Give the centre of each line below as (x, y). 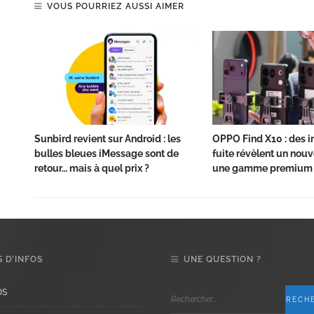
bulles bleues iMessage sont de (107, 154)
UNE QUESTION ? (223, 260)
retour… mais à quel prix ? (92, 169)
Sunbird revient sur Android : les (108, 139)
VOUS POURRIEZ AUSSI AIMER (116, 7)
